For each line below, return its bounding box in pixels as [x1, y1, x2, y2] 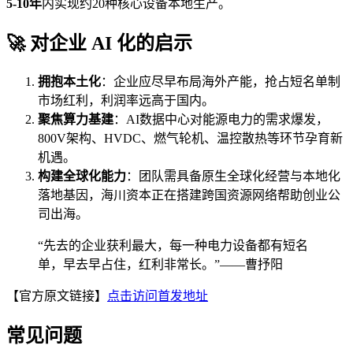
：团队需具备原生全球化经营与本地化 [126, 169, 340, 184]
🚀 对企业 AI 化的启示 [6, 33, 192, 54]
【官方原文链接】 [6, 289, 107, 303]
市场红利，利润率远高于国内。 [38, 94, 214, 108]
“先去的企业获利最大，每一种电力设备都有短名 [38, 239, 308, 253]
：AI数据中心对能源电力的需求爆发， [113, 113, 329, 127]
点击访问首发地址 [107, 289, 208, 303]
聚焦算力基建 [38, 113, 113, 127]
